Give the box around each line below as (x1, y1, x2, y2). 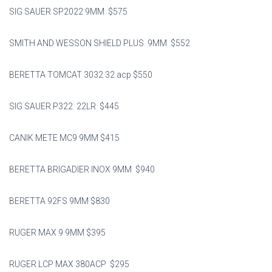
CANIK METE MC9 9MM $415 (9, 133, 120, 143)
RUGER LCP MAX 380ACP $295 (9, 259, 129, 269)
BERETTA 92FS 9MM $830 (9, 196, 110, 206)
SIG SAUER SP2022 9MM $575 (9, 7, 127, 16)
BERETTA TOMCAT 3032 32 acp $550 (9, 70, 152, 80)
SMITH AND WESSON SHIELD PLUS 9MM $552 (9, 38, 190, 48)
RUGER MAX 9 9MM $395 (9, 228, 106, 237)
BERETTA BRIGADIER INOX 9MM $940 (9, 165, 155, 174)
